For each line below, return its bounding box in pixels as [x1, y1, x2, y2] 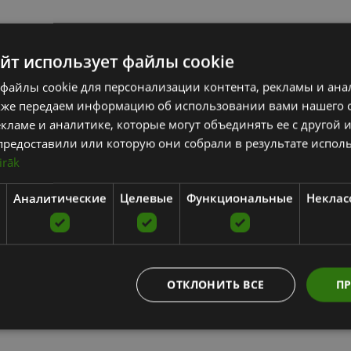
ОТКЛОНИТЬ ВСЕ [167, 277, 265, 292]
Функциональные [186, 190, 293, 206]
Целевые [120, 190, 173, 206]
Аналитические [13, 190, 107, 206]
